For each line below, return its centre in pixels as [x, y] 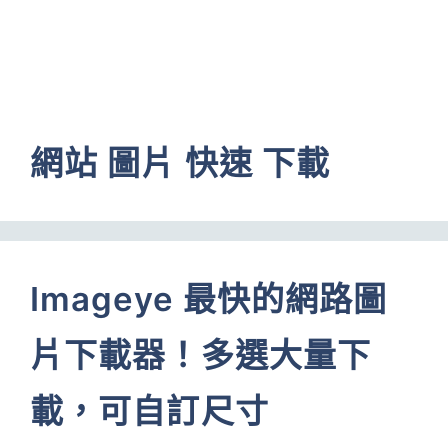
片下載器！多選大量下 [201, 355]
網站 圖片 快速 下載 [180, 163]
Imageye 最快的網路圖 [209, 299]
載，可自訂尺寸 [149, 411]
